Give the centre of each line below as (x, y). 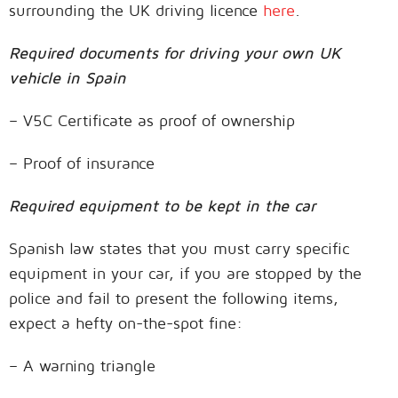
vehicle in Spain (68, 78)
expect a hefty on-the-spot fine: (126, 323)
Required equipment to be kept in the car (162, 206)
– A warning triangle (82, 366)
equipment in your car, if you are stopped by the (185, 274)
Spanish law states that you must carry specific (179, 249)
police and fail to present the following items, (174, 298)
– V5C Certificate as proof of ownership (152, 121)
